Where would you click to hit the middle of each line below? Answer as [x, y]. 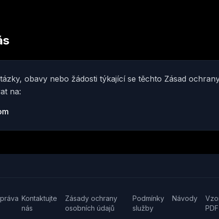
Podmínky [149, 198]
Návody [185, 198]
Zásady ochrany [91, 198]
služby [143, 208]
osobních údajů [90, 208]
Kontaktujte [40, 198]
